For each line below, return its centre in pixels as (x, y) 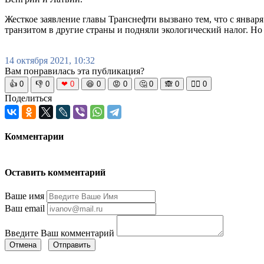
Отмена (23, 245)
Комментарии (34, 137)
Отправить (72, 245)
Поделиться (28, 98)
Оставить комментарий (55, 172)
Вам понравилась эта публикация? (75, 71)
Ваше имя (24, 196)
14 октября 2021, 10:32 (50, 61)
